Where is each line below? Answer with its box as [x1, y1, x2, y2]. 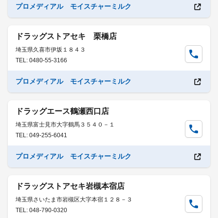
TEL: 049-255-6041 [16, 132, 67, 139]
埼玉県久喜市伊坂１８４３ [16, 46, 86, 53]
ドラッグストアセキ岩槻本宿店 [16, 182, 125, 190]
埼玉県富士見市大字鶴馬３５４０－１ [16, 121, 115, 128]
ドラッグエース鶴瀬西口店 [16, 107, 109, 115]
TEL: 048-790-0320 [16, 207, 67, 214]
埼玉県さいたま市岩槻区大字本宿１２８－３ [16, 196, 132, 203]
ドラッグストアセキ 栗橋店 [16, 32, 117, 40]
